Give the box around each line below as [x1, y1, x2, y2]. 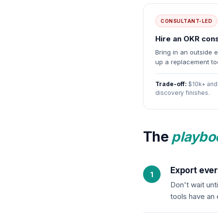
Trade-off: [155, 80, 187, 88]
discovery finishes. [155, 89, 210, 96]
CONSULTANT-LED [161, 18, 212, 24]
